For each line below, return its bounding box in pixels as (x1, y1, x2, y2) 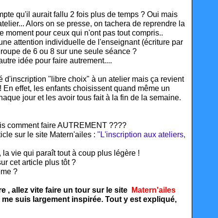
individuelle (45, 38, 87, 46)
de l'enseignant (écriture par (87, 38, 183, 46)
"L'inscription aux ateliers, (97, 130, 185, 139)
